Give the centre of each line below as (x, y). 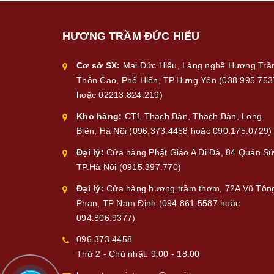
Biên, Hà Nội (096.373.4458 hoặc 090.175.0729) (174, 131)
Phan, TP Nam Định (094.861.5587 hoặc (158, 203)
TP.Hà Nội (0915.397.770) (129, 167)
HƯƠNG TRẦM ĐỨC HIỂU (131, 36)
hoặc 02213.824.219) (120, 94)
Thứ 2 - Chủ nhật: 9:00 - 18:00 (138, 254)
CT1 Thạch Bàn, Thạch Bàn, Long (192, 116)
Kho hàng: (99, 116)
